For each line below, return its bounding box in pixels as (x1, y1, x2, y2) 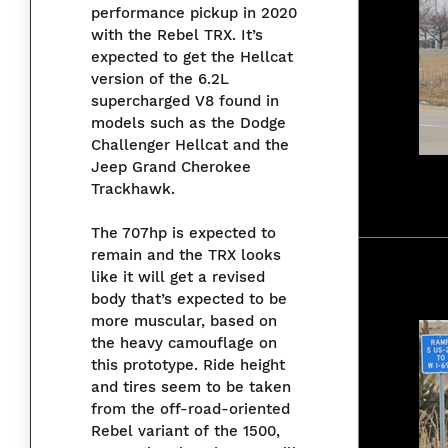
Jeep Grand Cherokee (91, 158, 251, 177)
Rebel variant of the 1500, (91, 422, 280, 441)
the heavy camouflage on (91, 334, 277, 353)
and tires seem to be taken (91, 378, 291, 397)
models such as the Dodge (91, 114, 286, 133)
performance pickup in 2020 (91, 4, 297, 23)
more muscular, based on (91, 312, 277, 331)
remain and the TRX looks (91, 246, 281, 265)
